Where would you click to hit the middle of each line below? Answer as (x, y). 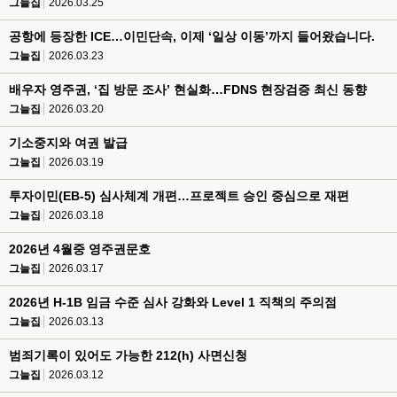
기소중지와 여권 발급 (68, 143)
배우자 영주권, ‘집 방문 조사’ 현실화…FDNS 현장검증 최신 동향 (188, 90)
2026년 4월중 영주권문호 (80, 249)
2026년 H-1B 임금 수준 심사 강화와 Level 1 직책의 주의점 (173, 302)
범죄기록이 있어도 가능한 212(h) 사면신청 (128, 355)
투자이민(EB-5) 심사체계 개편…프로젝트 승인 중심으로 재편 (179, 196)
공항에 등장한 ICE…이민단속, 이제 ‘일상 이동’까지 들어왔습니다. (192, 36)
